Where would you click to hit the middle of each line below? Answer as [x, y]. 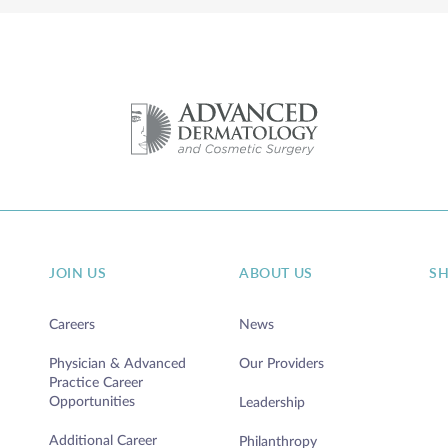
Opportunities [92, 401]
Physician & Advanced [117, 363]
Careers [72, 324]
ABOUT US [276, 273]
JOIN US [78, 273]
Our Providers [281, 363]
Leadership [272, 402]
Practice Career [96, 382]
